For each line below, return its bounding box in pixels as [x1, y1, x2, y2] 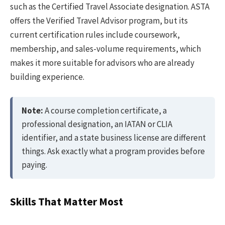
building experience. [10, 71, 84, 83]
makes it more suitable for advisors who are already [10, 57, 194, 69]
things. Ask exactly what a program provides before [22, 146, 205, 157]
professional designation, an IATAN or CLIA [22, 119, 172, 130]
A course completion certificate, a [43, 105, 167, 117]
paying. [22, 159, 47, 171]
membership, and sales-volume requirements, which [10, 43, 201, 55]
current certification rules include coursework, [10, 29, 180, 41]
